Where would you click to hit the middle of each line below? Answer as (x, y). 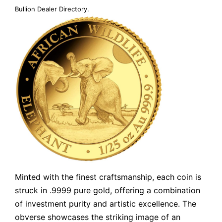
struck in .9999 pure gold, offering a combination (108, 190)
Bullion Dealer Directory (51, 9)
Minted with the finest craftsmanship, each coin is (108, 177)
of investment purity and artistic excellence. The (106, 203)
